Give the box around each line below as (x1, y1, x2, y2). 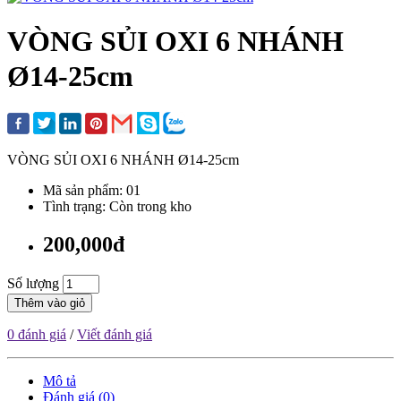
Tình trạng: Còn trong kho (43, 199, 192, 215)
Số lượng (7, 276, 59, 292)
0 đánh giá (7, 327, 66, 343)
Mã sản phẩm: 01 (43, 183, 141, 199)
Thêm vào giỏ (14, 296, 85, 311)
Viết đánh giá (77, 327, 152, 343)
